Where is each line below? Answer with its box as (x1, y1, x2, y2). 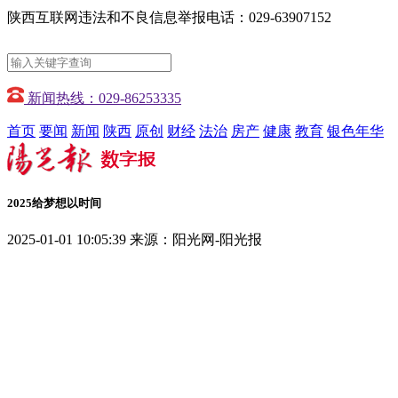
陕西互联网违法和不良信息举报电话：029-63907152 (7, 10, 331, 25)
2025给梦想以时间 (7, 196, 101, 211)
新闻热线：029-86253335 (28, 91, 181, 106)
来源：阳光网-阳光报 (130, 232, 262, 248)
